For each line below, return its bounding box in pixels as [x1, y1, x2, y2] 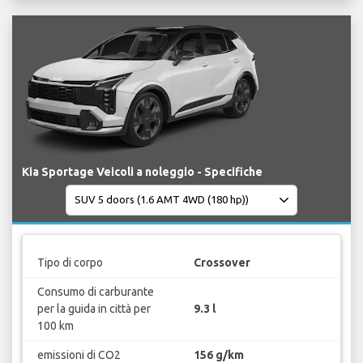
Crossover [194, 256, 250, 270]
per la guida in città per [36, 302, 151, 316]
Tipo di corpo [36, 256, 103, 270]
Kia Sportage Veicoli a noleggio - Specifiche [22, 164, 263, 178]
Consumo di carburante [36, 285, 154, 299]
